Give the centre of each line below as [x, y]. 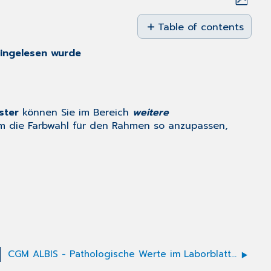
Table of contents [201, 28]
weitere [151, 113]
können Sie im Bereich [76, 113]
